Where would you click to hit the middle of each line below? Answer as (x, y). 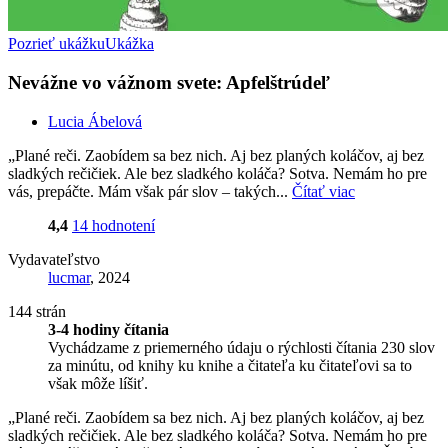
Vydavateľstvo (54, 259)
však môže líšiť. (98, 383)
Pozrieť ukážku (56, 44)
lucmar (69, 277)
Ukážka (129, 44)
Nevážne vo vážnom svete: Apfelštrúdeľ (169, 83)
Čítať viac (323, 191)
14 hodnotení (113, 225)
